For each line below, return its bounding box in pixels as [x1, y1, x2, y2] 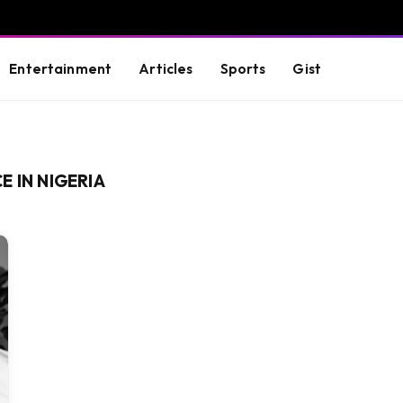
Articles [139, 59, 193, 77]
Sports [219, 59, 266, 77]
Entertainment [9, 59, 112, 77]
